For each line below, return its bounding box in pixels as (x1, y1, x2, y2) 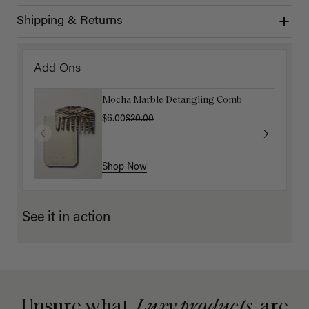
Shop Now (102, 163, 147, 173)
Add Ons (34, 62, 81, 75)
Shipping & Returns (17, 14, 123, 28)
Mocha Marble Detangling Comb (102, 94, 242, 106)
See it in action (22, 211, 110, 226)
